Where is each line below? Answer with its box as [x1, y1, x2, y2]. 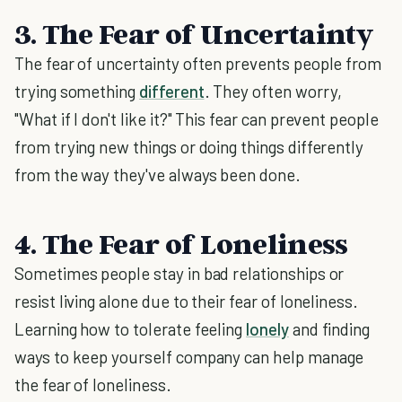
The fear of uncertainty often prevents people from [14, 53, 382, 74]
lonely [246, 319, 289, 339]
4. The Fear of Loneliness [14, 226, 348, 260]
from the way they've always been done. [14, 164, 301, 185]
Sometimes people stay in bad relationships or [14, 263, 345, 284]
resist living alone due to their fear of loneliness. [14, 291, 359, 311]
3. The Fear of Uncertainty [14, 16, 374, 50]
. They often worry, [204, 81, 342, 101]
